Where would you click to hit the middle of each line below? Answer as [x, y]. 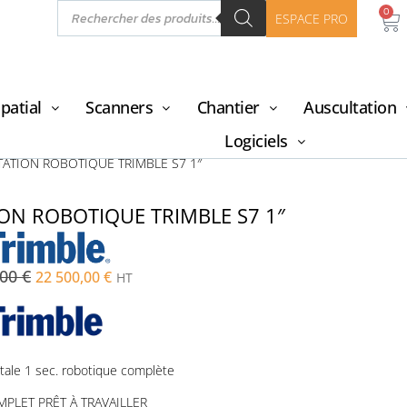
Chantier [228, 107]
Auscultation [350, 107]
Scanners [119, 107]
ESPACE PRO [311, 19]
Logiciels [256, 141]
